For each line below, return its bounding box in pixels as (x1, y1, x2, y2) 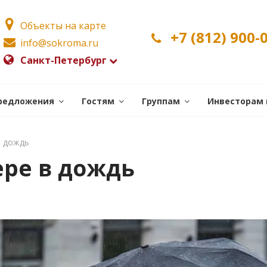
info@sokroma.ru (20, 36, 98, 49)
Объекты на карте (20, 19, 106, 32)
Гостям (82, 95, 114, 107)
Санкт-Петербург (20, 54, 107, 67)
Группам (142, 95, 180, 107)
